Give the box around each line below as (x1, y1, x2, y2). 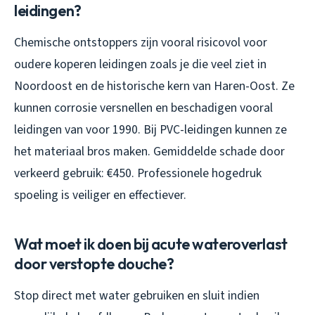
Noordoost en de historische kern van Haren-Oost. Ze (14, 77, 295, 95)
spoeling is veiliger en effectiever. (14, 186, 186, 204)
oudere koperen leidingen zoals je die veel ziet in (14, 55, 266, 73)
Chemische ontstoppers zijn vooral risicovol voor (14, 33, 267, 51)
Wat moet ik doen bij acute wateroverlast (14, 233, 288, 254)
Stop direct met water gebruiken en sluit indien (14, 286, 259, 304)
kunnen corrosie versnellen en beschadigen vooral (14, 98, 273, 117)
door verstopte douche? (14, 253, 174, 274)
